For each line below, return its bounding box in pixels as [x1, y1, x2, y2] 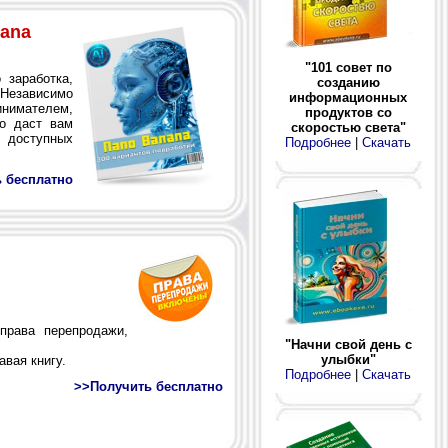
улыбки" [320, 351, 376, 367]
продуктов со [304, 104, 392, 120]
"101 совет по [304, 59, 392, 75]
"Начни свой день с [284, 336, 412, 352]
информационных [289, 89, 407, 105]
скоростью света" [290, 119, 406, 135]
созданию [316, 74, 380, 90]
